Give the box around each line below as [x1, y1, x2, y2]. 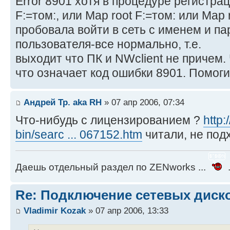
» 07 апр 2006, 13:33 [86, 205, 168, 216]
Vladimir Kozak [24, 205, 86, 216]
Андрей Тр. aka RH [24, 97, 102, 107]
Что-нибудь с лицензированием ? [15, 113, 203, 127]
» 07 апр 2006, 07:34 [102, 97, 184, 107]
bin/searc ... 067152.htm [15, 127, 142, 141]
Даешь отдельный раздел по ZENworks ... [15, 162, 208, 173]
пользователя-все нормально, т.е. [15, 37, 201, 51]
